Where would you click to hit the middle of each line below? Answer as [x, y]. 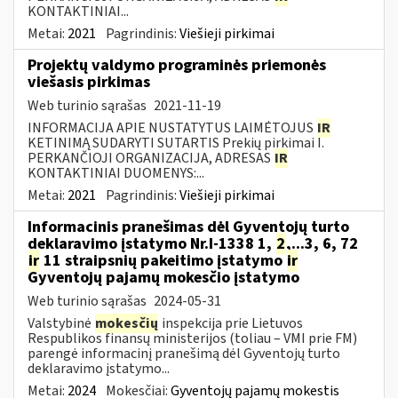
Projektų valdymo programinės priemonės [177, 65]
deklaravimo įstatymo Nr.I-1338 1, [151, 243]
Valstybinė [61, 323]
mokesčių [127, 323]
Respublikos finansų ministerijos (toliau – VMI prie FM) [192, 338]
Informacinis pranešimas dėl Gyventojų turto [188, 227]
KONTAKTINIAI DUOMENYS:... [116, 173]
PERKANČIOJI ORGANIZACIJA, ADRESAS [151, 158]
